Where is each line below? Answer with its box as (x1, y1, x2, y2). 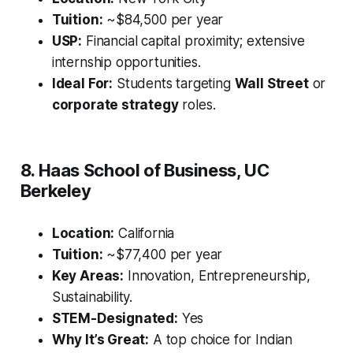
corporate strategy (51, 97, 179, 113)
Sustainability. (51, 289, 133, 306)
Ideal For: (51, 76, 113, 92)
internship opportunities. (51, 54, 201, 71)
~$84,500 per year (102, 12, 224, 28)
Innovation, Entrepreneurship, (124, 268, 310, 284)
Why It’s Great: (51, 332, 150, 348)
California (114, 225, 175, 242)
